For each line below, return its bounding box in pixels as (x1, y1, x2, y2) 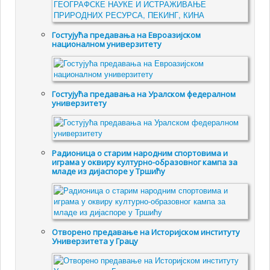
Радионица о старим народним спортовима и (52, 148, 228, 159)
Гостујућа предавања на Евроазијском (52, 30, 201, 41)
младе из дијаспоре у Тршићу (52, 166, 166, 177)
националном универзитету (52, 39, 162, 50)
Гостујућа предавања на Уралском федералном (52, 89, 236, 100)
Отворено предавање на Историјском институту (52, 227, 240, 238)
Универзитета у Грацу (52, 236, 139, 247)
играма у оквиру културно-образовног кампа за (52, 157, 238, 168)
